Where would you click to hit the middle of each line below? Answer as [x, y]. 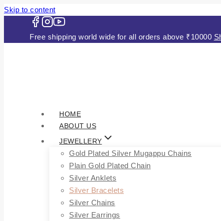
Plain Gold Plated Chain [109, 165]
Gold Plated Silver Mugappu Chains [130, 153]
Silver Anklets [91, 178]
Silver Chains [91, 202]
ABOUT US [77, 126]
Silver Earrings [93, 215]
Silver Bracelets [95, 190]
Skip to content [29, 10]
